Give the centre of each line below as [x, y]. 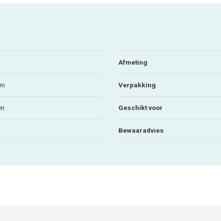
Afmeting [133, 62]
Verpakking [137, 85]
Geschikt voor [141, 107]
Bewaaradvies [141, 130]
